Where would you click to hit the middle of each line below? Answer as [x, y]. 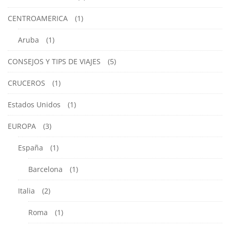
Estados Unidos [34, 104]
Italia [26, 190]
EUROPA [22, 126]
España [31, 147]
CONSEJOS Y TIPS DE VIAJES [54, 61]
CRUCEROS [26, 83]
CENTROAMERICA [38, 18]
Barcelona [45, 169]
